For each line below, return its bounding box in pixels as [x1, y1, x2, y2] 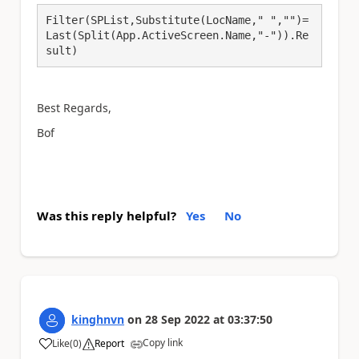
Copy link [143, 336, 183, 350]
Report [95, 337, 124, 351]
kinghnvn [71, 312, 124, 328]
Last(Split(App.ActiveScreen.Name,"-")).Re [46, 29, 309, 42]
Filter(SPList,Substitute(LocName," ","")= [46, 14, 309, 27]
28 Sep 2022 [145, 312, 210, 328]
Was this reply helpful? [37, 208, 176, 224]
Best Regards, [37, 100, 111, 116]
